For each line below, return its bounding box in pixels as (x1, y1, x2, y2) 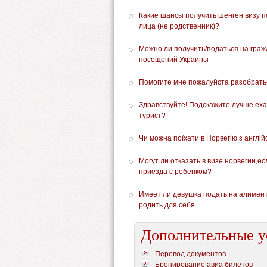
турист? (139, 111, 166, 120)
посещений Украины (139, 55, 209, 64)
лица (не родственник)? (139, 22, 219, 30)
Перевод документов (155, 250, 226, 258)
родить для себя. (139, 201, 197, 209)
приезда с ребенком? (139, 167, 212, 176)
